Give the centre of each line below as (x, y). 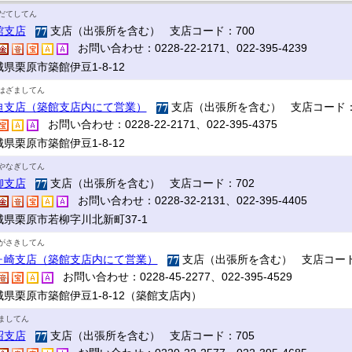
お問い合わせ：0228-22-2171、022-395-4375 (158, 124)
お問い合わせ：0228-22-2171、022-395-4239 (187, 48)
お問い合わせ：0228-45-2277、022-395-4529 (172, 277)
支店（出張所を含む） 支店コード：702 (150, 183)
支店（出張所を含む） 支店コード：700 (150, 31)
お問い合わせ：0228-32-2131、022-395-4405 (187, 200)
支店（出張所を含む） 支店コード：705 (150, 335)
